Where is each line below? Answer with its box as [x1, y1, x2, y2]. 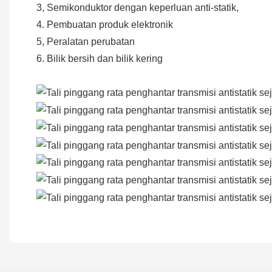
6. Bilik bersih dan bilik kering [36, 53, 163, 64]
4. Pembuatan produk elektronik [36, 19, 173, 30]
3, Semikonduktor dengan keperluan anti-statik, [36, 2, 239, 13]
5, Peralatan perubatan [36, 36, 135, 47]
